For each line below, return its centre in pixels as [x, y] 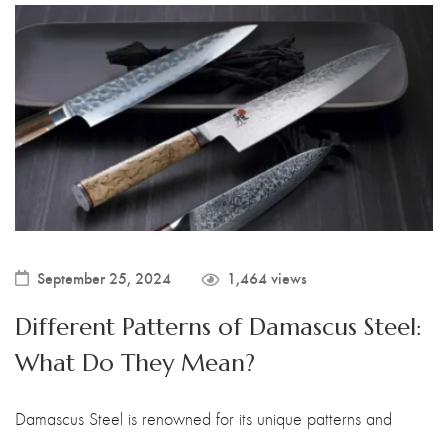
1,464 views [267, 277]
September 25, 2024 [104, 277]
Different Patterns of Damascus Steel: [218, 326]
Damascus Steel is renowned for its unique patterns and [203, 418]
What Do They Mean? [135, 362]
